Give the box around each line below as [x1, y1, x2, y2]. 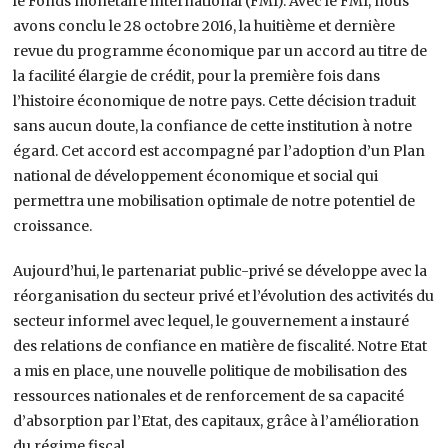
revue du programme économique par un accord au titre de [13, 41, 428, 60]
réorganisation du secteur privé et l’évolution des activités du [13, 286, 435, 305]
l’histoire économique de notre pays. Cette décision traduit [13, 91, 417, 110]
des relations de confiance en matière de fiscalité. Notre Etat [13, 336, 428, 355]
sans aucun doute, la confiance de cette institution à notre [13, 116, 413, 135]
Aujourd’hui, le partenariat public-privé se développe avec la [13, 261, 428, 280]
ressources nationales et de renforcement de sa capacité [13, 386, 405, 405]
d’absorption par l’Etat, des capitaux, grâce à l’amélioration [13, 411, 420, 430]
